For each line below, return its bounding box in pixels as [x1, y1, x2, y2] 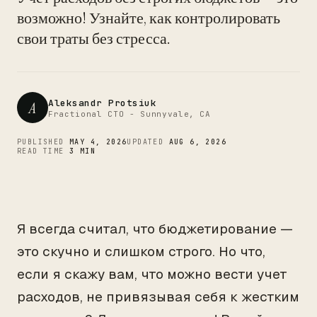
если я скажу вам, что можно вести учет [17, 265, 287, 283]
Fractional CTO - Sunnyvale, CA [48, 108, 211, 119]
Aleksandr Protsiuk [48, 96, 157, 109]
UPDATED [127, 137, 169, 146]
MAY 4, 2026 [69, 137, 127, 146]
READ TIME [17, 146, 69, 156]
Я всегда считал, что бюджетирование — [17, 220, 293, 238]
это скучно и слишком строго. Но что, [17, 243, 265, 260]
